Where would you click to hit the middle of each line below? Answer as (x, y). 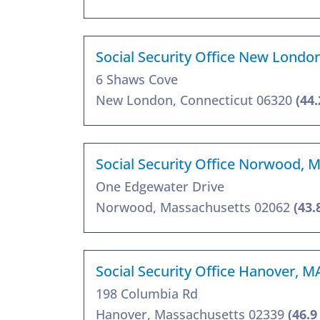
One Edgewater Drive (160, 186)
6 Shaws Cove (137, 79)
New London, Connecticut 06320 (196, 100)
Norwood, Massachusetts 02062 (195, 207)
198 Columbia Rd (147, 293)
